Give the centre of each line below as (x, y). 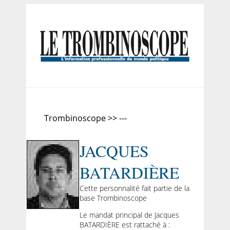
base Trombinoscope (113, 198)
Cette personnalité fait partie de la (134, 188)
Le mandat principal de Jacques (129, 215)
